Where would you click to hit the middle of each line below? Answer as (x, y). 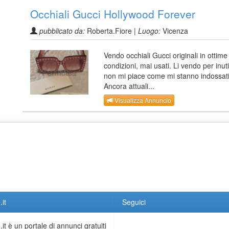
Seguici (134, 202)
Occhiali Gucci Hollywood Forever (113, 14)
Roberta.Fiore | (111, 31)
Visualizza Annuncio (142, 100)
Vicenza (174, 31)
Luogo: (149, 31)
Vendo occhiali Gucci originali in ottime (166, 55)
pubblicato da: (62, 31)
